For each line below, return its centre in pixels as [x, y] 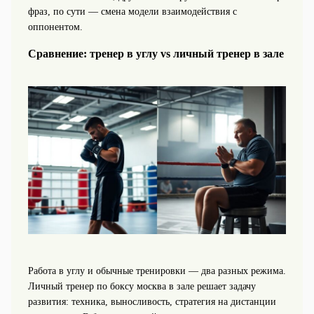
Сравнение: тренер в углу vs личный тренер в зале [156, 53]
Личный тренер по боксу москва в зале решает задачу [142, 286]
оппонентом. [55, 27]
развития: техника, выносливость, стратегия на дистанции [152, 301]
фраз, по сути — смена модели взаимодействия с [132, 11]
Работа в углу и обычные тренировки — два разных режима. [157, 271]
